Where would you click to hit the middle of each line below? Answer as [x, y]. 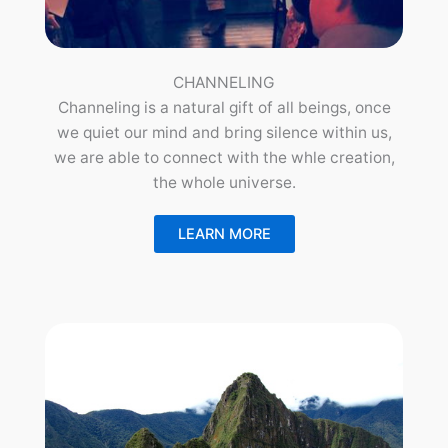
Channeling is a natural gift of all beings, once [224, 108]
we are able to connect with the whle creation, [224, 158]
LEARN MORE [224, 234]
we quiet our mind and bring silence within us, [224, 133]
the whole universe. [224, 183]
